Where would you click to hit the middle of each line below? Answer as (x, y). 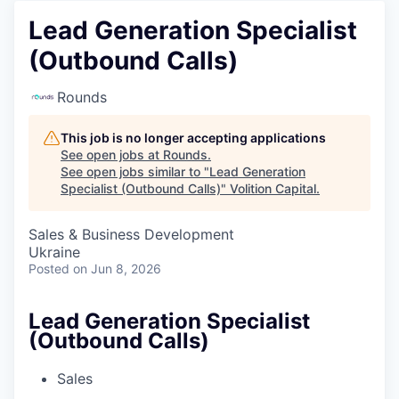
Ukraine (54, 252)
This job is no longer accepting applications (193, 138)
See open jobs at (112, 155)
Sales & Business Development (131, 234)
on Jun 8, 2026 (117, 269)
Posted (49, 269)
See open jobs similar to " (135, 171)
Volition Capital (273, 188)
